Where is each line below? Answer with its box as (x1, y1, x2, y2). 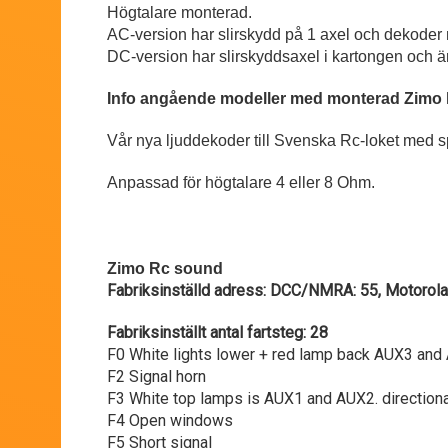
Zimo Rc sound (107, 260, 223, 278)
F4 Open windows (107, 411, 233, 431)
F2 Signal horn (107, 367, 206, 387)
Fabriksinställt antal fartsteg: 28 (107, 323, 328, 343)
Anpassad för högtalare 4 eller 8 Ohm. (107, 174, 375, 192)
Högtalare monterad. (107, 4, 256, 22)
